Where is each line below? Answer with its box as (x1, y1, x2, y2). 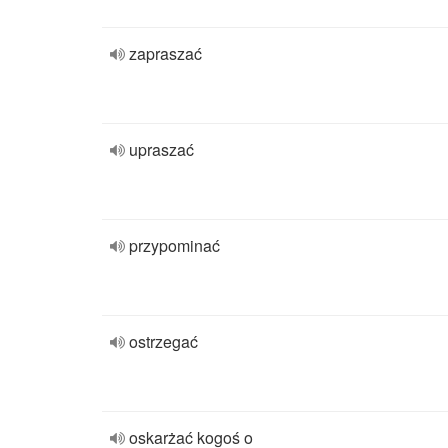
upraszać (129, 138, 194, 161)
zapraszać (129, 42, 202, 65)
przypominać (129, 234, 220, 257)
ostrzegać (129, 330, 198, 353)
